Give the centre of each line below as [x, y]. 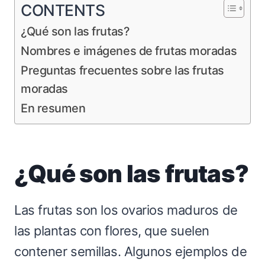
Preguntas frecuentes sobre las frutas [122, 70]
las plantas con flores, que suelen [112, 230]
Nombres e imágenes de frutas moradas [129, 51]
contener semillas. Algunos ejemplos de [131, 251]
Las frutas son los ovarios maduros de [126, 210]
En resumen [53, 108]
